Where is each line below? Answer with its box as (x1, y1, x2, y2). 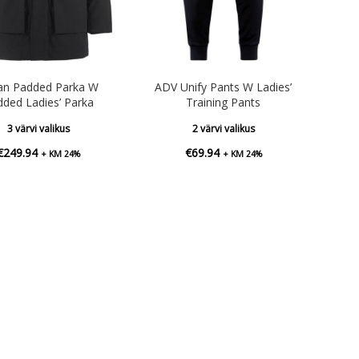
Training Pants (186, 94, 261, 110)
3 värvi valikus (6, 121, 70, 135)
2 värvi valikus (192, 121, 255, 135)
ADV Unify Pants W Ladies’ (155, 79, 292, 95)
